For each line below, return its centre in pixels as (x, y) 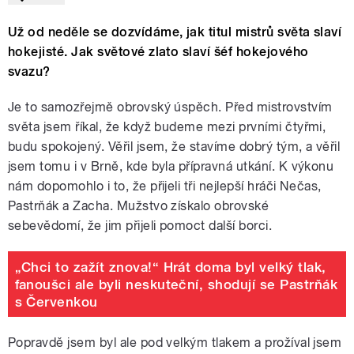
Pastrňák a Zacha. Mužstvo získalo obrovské (139, 206)
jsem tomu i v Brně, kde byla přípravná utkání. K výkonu (171, 167)
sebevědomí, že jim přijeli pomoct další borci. (140, 226)
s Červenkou (56, 301)
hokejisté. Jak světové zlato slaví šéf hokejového (158, 52)
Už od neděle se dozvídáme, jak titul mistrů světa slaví (175, 32)
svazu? (29, 72)
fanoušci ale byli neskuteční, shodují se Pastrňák (176, 284)
